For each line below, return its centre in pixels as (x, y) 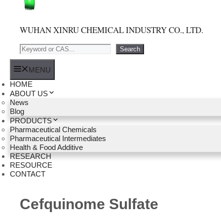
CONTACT (28, 174)
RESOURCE (31, 165)
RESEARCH (31, 156)
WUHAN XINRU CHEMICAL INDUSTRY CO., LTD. (111, 30)
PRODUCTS (31, 121)
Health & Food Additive (46, 147)
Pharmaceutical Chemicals (53, 129)
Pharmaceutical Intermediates (58, 138)
